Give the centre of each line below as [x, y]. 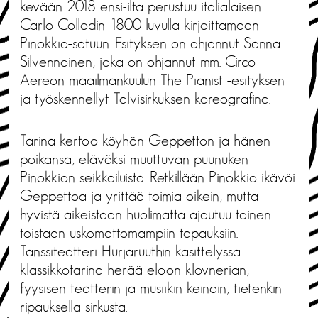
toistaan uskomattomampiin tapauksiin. [129, 232]
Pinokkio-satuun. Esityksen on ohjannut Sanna [150, 43]
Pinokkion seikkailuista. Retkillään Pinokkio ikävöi [158, 177]
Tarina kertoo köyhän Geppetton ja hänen [145, 140]
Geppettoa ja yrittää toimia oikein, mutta [139, 196]
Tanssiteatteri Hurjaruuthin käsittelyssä [130, 251]
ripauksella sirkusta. [73, 306]
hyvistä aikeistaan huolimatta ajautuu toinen [146, 214]
